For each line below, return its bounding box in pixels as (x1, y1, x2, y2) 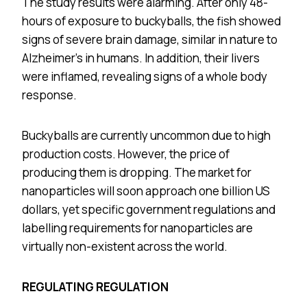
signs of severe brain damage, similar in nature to (22, 31, 278, 47)
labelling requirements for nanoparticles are (22, 219, 253, 236)
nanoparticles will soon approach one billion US (22, 182, 270, 199)
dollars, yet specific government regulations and (22, 201, 275, 217)
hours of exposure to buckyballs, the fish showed (22, 12, 281, 29)
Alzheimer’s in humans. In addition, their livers (22, 49, 260, 66)
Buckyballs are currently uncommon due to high (22, 127, 271, 143)
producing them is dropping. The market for (22, 164, 251, 180)
